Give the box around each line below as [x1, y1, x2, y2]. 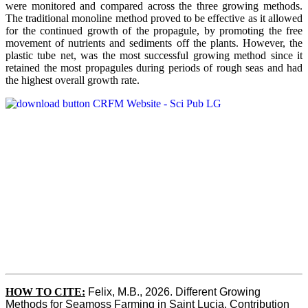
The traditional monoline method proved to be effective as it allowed [5, 12, 302, 24]
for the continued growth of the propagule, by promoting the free [5, 24, 302, 36]
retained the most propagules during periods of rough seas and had [5, 61, 302, 74]
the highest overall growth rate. [5, 74, 140, 86]
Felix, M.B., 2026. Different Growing [88, 285, 261, 298]
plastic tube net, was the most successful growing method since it [5, 49, 302, 61]
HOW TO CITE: [5, 285, 85, 298]
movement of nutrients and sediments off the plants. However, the [5, 36, 302, 49]
